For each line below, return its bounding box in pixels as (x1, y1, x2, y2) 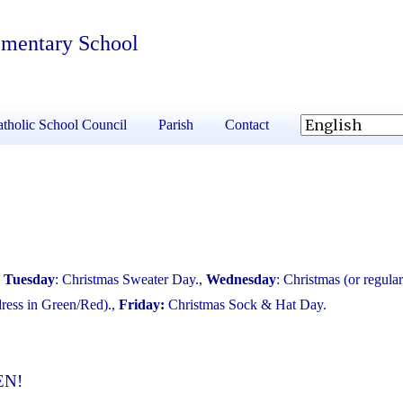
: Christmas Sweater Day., (55, 272, 206, 288)
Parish (158, 117, 193, 133)
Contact (225, 117, 269, 133)
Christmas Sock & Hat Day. (165, 297, 327, 313)
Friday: (119, 297, 165, 313)
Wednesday (206, 272, 276, 288)
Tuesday (4, 272, 55, 288)
